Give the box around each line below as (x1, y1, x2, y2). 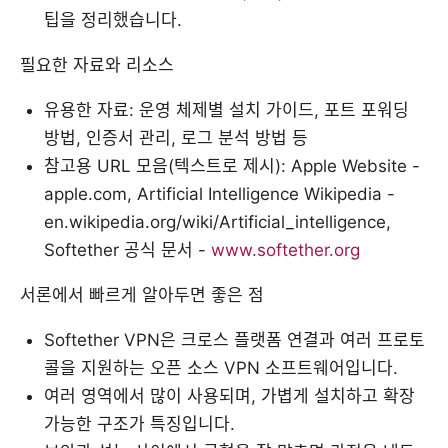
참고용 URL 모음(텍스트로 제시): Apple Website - (44, 155, 420, 176)
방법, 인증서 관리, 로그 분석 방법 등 (44, 127, 308, 148)
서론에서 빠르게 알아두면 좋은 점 (20, 284, 264, 305)
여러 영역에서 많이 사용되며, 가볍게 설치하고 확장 (44, 385, 415, 406)
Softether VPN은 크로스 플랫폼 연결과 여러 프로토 (44, 329, 425, 350)
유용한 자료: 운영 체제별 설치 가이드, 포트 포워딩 (44, 99, 409, 120)
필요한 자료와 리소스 (20, 54, 174, 75)
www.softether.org (211, 239, 360, 260)
